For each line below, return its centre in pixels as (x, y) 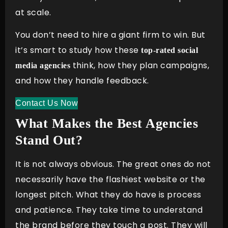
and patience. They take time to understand (109, 210)
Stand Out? (49, 140)
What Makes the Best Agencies (107, 124)
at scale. (37, 12)
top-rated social (169, 50)
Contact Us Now (47, 103)
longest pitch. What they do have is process (108, 195)
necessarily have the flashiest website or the (110, 180)
